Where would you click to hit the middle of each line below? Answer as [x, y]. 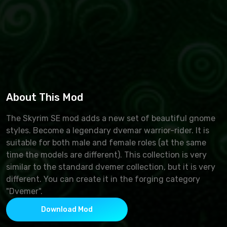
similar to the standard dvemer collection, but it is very [111, 167]
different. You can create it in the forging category [103, 179]
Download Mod [67, 209]
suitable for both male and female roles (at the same [106, 142]
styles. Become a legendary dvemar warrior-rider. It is [108, 130]
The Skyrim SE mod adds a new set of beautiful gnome [111, 118]
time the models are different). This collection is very [106, 155]
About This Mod [45, 97]
